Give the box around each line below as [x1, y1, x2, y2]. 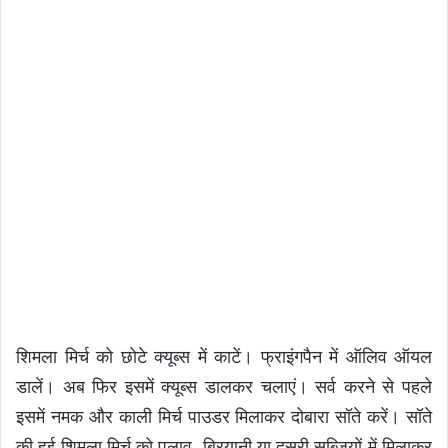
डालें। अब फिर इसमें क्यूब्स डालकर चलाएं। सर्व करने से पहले [16, 375, 432, 397]
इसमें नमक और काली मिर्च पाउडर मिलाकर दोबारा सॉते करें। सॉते [16, 405, 432, 427]
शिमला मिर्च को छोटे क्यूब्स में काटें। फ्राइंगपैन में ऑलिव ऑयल [16, 345, 432, 367]
